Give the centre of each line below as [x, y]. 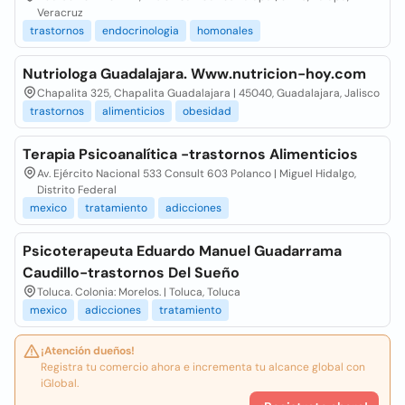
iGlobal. [60, 383]
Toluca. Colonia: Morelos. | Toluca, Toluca [139, 292]
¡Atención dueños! [88, 351]
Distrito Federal [77, 190]
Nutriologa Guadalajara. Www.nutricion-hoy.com [194, 74]
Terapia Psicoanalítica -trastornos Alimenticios [190, 154]
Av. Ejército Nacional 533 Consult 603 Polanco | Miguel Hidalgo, [197, 174]
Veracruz [60, 13]
